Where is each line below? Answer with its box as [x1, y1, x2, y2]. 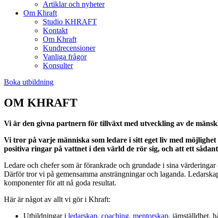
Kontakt [43, 26, 68, 35]
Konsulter [43, 61, 73, 70]
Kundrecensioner [43, 44, 95, 52]
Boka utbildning [4, 78, 54, 86]
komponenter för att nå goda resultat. [4, 178, 118, 187]
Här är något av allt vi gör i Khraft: [4, 195, 110, 203]
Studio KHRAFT [43, 18, 97, 26]
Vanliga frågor [43, 53, 87, 61]
